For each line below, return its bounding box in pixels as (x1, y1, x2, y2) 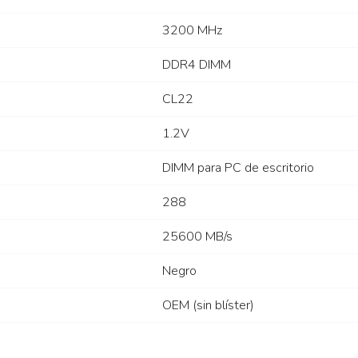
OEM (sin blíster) (162, 296, 254, 314)
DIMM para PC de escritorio (162, 158, 314, 177)
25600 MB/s (162, 227, 233, 245)
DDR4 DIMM (162, 55, 231, 74)
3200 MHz (162, 21, 222, 39)
